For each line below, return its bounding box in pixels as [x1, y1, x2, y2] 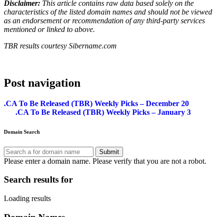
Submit [99, 148, 119, 155]
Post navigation [4, 76, 80, 89]
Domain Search [4, 128, 40, 135]
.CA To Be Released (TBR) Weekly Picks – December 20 [4, 99, 191, 108]
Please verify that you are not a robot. [93, 156, 206, 165]
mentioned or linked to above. [4, 25, 95, 33]
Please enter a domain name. [4, 156, 91, 165]
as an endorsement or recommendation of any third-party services [4, 16, 205, 25]
